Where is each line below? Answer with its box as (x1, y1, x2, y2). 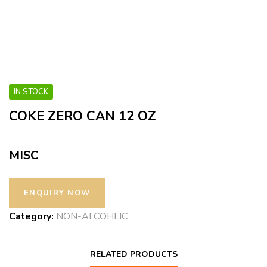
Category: (9, 210, 56, 223)
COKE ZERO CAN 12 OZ (9, 107, 156, 125)
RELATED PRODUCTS (89, 249, 178, 260)
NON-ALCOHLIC (56, 210, 128, 223)
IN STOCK (14, 86, 48, 97)
